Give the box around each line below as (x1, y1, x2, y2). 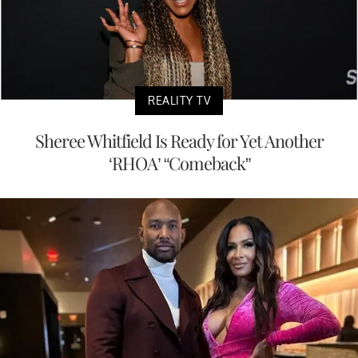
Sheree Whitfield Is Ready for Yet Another (34, 129, 324, 153)
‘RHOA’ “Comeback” (108, 151, 250, 176)
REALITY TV (148, 93, 210, 108)
